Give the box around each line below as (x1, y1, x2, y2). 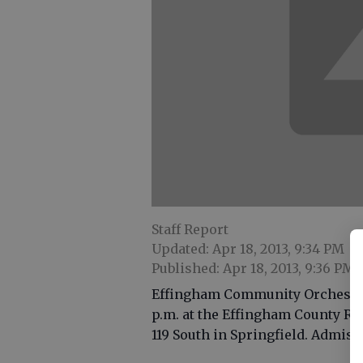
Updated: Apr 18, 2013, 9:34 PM (152, 241, 344, 258)
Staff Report (152, 221, 228, 238)
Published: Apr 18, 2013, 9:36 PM (152, 260, 355, 277)
